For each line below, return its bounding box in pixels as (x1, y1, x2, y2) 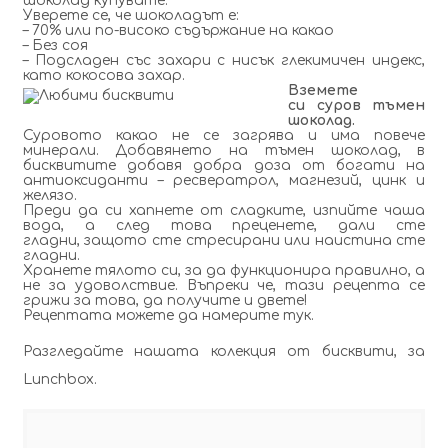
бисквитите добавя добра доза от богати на (22, 158, 426, 174)
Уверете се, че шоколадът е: (22, 8, 239, 24)
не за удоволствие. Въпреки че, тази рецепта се (22, 278, 426, 294)
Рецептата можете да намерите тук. (22, 308, 314, 324)
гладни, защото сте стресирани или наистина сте (22, 233, 426, 249)
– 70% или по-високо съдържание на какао (22, 23, 334, 39)
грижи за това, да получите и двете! (22, 293, 307, 309)
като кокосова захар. (22, 68, 185, 84)
